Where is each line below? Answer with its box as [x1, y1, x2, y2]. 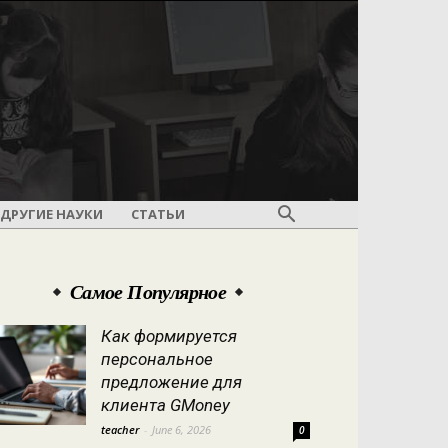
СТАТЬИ [131, 205, 185, 223]
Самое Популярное [69, 281, 227, 303]
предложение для [101, 372, 242, 392]
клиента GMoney [101, 395, 230, 415]
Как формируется [101, 326, 237, 346]
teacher [101, 422, 139, 437]
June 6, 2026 [152, 422, 211, 437]
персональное [101, 349, 213, 369]
